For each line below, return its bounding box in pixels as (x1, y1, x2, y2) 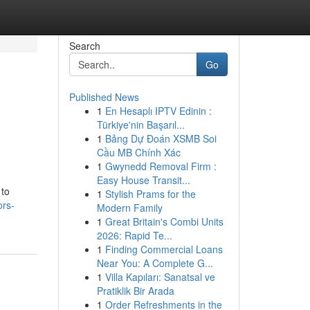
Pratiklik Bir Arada (96, 284, 174, 298)
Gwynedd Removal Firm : (104, 159, 217, 173)
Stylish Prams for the (104, 187, 196, 201)
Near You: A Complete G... (96, 256, 213, 270)
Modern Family (96, 201, 163, 215)
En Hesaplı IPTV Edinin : (104, 104, 212, 118)
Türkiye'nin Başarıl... (96, 118, 185, 131)
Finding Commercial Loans (104, 242, 223, 256)
